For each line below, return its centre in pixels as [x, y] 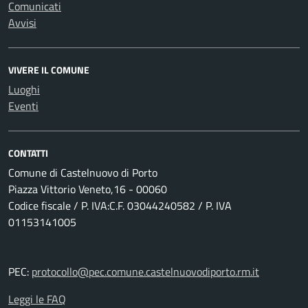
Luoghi [24, 89]
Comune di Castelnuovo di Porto [83, 173]
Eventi [23, 106]
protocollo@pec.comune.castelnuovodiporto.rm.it [145, 272]
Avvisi [22, 23]
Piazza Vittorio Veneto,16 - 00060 [88, 189]
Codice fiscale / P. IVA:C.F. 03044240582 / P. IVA [120, 206]
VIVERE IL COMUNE [49, 70]
